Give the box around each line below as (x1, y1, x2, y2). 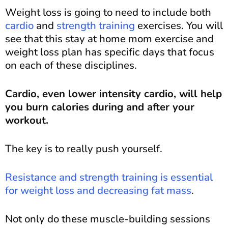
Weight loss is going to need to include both (5, 5, 211, 19)
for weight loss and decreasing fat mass (5, 183, 191, 197)
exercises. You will (135, 18, 223, 33)
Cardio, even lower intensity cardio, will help (5, 86, 222, 101)
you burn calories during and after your (5, 99, 194, 114)
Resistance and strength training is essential (5, 169, 213, 184)
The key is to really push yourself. (5, 141, 162, 156)
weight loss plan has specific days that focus (5, 44, 214, 59)
